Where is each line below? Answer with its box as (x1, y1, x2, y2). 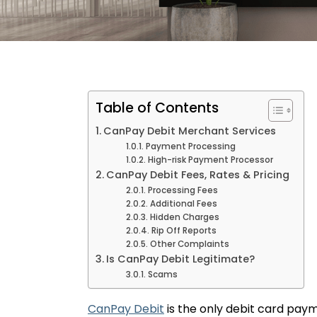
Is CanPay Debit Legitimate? (105, 252, 255, 266)
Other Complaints (149, 238, 229, 250)
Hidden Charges (149, 212, 219, 223)
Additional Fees (149, 198, 217, 209)
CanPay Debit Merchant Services (103, 124, 276, 138)
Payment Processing (145, 141, 236, 152)
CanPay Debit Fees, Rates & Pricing (105, 168, 289, 182)
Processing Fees (147, 185, 218, 196)
